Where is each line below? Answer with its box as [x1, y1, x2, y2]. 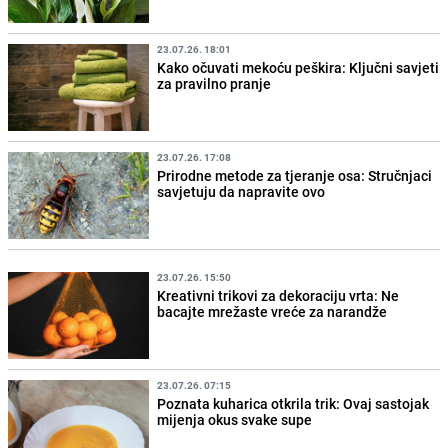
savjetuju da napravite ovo [157, 181, 326, 201]
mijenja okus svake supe [157, 410, 313, 430]
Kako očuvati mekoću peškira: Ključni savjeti [157, 57, 440, 77]
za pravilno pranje [157, 73, 272, 93]
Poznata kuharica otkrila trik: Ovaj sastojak [157, 394, 430, 414]
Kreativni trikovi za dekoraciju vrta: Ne [157, 285, 400, 305]
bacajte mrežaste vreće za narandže [157, 301, 388, 321]
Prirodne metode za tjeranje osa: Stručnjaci [157, 165, 433, 185]
